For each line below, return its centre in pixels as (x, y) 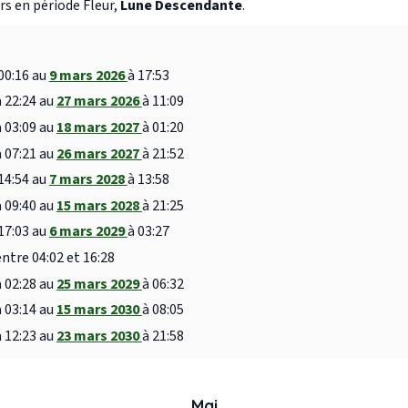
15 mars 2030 (99, 310)
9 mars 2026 (88, 75)
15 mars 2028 (99, 205)
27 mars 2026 (99, 102)
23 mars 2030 (99, 336)
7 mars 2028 (88, 180)
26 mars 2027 (99, 153)
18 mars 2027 (99, 128)
